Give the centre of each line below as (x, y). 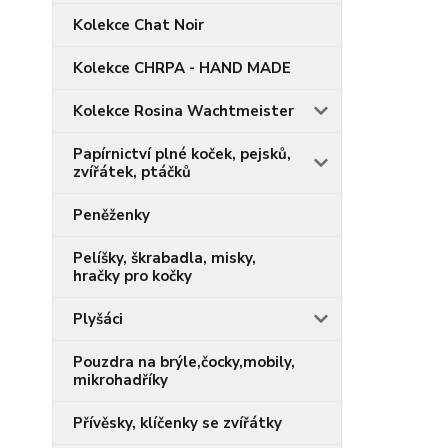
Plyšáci (98, 319)
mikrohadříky (120, 380)
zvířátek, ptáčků (132, 172)
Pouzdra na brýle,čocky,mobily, (184, 362)
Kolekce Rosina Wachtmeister (183, 111)
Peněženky (111, 215)
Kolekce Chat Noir (138, 25)
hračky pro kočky (132, 276)
